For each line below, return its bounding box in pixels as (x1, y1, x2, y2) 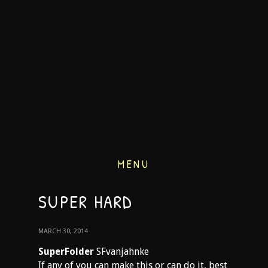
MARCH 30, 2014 (38, 227, 88, 235)
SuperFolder (38, 246, 94, 257)
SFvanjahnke (94, 246, 149, 257)
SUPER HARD (38, 190, 133, 214)
